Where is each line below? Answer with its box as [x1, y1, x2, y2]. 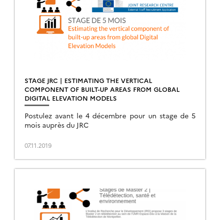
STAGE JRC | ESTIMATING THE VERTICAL [25, 76, 152, 84]
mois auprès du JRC [25, 120, 89, 130]
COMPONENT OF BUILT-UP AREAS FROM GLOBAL [25, 84, 180, 93]
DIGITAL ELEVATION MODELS [25, 93, 117, 102]
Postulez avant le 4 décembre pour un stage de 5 [25, 110, 195, 120]
